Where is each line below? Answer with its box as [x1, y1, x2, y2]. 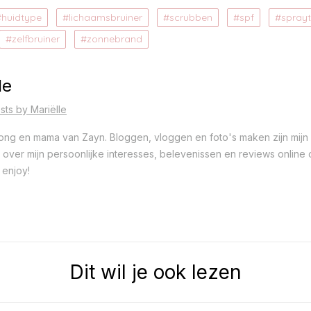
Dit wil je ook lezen [69, 260, 242, 284]
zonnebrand [87, 32, 142, 45]
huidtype [1, 10, 42, 24]
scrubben [169, 10, 212, 24]
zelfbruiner [12, 32, 60, 45]
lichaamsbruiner [69, 10, 142, 24]
